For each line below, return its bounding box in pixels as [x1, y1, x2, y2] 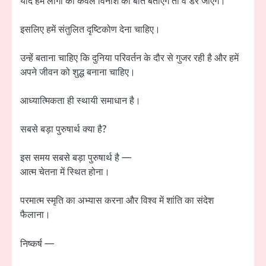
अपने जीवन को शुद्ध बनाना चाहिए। [20, 66, 135, 80]
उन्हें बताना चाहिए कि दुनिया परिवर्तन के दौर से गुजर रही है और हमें [20, 52, 239, 65]
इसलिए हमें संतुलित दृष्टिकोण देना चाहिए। [20, 23, 160, 36]
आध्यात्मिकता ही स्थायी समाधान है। [20, 94, 141, 108]
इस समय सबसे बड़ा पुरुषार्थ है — [20, 151, 131, 165]
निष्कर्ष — [20, 237, 54, 251]
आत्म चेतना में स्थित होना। [20, 166, 110, 179]
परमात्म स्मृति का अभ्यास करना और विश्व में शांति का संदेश [20, 194, 214, 208]
